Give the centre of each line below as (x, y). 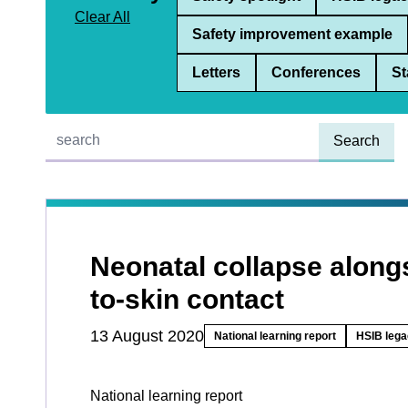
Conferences (316, 72)
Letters (216, 72)
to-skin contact (187, 299)
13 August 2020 (147, 336)
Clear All (102, 17)
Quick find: (79, 131)
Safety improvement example (292, 34)
